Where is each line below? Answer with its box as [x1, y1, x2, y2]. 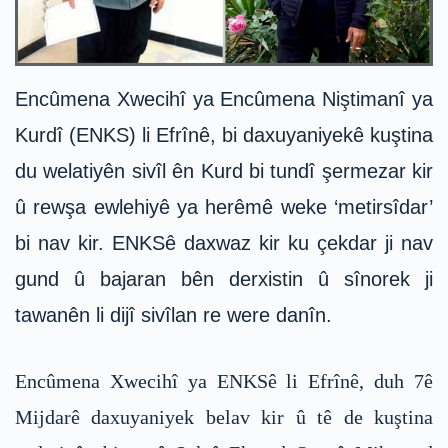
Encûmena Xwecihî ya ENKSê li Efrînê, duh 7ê [15, 370, 433, 393]
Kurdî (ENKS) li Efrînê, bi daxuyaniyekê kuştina [15, 124, 433, 147]
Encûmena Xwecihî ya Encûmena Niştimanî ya [15, 88, 433, 111]
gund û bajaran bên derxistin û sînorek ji [15, 268, 433, 291]
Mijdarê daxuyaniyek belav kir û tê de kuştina [15, 406, 433, 429]
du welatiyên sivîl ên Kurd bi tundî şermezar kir [15, 160, 433, 183]
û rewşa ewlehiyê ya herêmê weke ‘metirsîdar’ [15, 196, 433, 219]
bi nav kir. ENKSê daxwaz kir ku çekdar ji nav [15, 232, 433, 255]
